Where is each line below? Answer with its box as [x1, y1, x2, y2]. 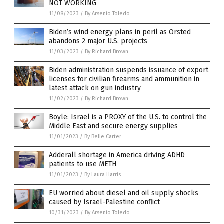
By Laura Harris [84, 171, 121, 178]
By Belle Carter [84, 133, 121, 140]
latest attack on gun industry [49, 83, 141, 92]
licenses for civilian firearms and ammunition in [49, 74, 199, 83]
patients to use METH [49, 159, 116, 168]
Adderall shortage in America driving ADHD [49, 150, 185, 159]
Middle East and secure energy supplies [49, 121, 178, 130]
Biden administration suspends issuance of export [49, 65, 208, 74]
